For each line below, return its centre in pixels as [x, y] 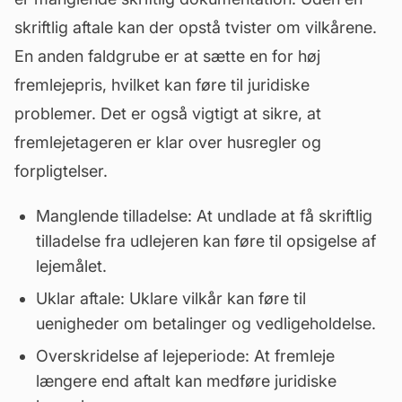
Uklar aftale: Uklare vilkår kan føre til [171, 298]
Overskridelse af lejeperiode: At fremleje [185, 356]
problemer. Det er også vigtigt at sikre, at [168, 114]
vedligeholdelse [314, 323]
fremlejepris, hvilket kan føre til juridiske [162, 85]
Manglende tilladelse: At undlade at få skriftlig [204, 216]
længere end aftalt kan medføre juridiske [186, 381]
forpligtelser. [61, 171]
